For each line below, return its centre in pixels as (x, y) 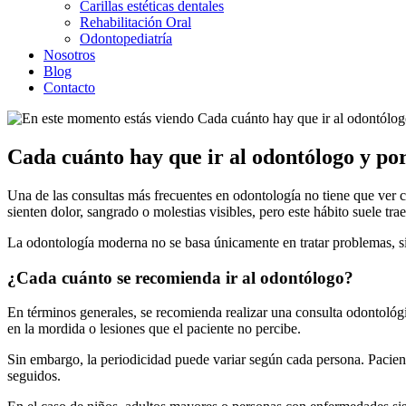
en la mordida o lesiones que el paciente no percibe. (154, 329)
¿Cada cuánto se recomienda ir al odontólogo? (180, 277)
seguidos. (34, 376)
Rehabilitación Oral (135, 22)
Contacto (69, 87)
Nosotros (69, 55)
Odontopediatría (126, 39)
